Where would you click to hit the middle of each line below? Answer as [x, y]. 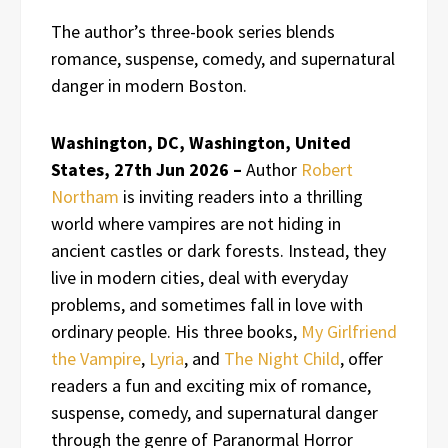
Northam [85, 196]
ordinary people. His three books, [176, 331]
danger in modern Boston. [149, 85]
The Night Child [282, 358]
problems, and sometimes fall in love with [207, 304]
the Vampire [96, 358]
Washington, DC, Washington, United [201, 142]
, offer [361, 358]
